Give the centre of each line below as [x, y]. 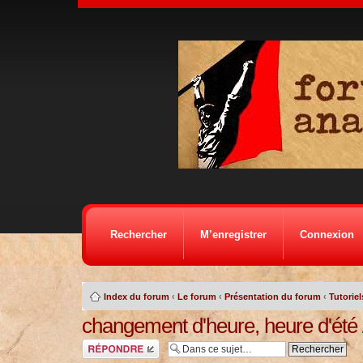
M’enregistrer [233, 235]
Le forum [196, 297]
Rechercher [138, 235]
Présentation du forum [272, 297]
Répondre [101, 344]
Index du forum [136, 297]
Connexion [327, 235]
